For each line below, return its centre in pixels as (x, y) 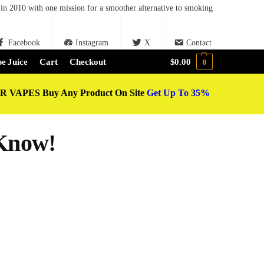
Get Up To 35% (178, 93)
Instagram (92, 43)
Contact (199, 43)
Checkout (88, 62)
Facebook (24, 43)
